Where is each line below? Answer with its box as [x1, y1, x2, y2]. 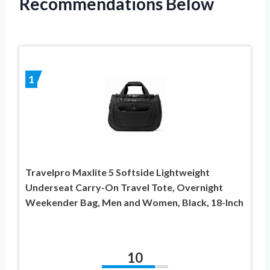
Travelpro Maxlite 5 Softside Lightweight [25, 166, 210, 178]
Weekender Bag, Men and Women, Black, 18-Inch [25, 196, 243, 208]
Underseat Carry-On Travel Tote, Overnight [25, 181, 223, 193]
